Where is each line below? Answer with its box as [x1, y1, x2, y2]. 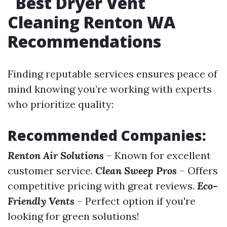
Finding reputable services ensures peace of [8, 67, 217, 80]
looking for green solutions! [8, 210, 139, 222]
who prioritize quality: [8, 98, 113, 110]
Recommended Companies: [8, 126, 206, 145]
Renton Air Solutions [8, 149, 104, 162]
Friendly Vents [8, 195, 74, 207]
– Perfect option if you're [74, 195, 196, 207]
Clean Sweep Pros [95, 164, 177, 177]
